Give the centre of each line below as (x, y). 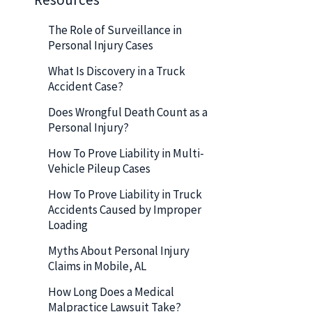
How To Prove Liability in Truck (125, 194)
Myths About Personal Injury (119, 250)
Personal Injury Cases (102, 45)
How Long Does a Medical (111, 291)
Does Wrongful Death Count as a (128, 112)
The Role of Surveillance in (115, 30)
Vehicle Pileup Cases (100, 168)
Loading (69, 225)
